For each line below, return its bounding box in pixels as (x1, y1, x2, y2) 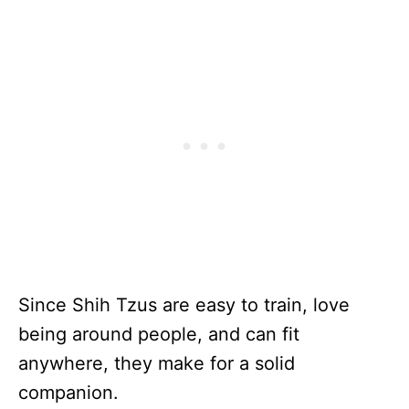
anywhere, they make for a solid (18, 352, 295, 375)
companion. (18, 382, 119, 404)
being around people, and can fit (18, 323, 299, 346)
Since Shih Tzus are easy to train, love (18, 294, 350, 317)
